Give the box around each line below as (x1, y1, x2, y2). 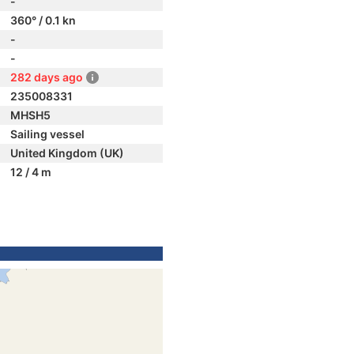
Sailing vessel (10, 127, 85, 141)
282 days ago (10, 70, 83, 84)
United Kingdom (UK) (10, 146, 124, 160)
